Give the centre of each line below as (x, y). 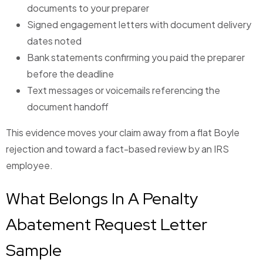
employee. (29, 166)
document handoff (68, 107)
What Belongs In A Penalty (102, 199)
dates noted (54, 41)
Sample (34, 250)
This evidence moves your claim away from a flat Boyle (123, 133)
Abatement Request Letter (107, 225)
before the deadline (70, 74)
